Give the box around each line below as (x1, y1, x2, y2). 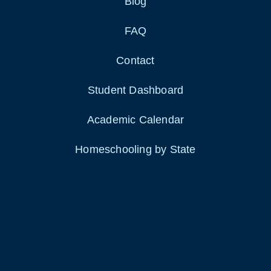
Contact (116, 54, 155, 67)
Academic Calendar (87, 114, 184, 126)
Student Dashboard (87, 84, 184, 97)
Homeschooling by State (75, 143, 196, 156)
